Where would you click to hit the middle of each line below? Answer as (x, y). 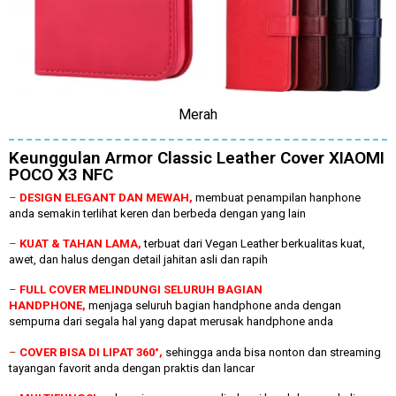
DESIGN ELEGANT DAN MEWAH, (107, 197)
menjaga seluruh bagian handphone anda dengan (215, 306)
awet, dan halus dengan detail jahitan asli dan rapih (138, 260)
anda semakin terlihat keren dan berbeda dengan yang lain (157, 213)
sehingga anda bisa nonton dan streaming (273, 352)
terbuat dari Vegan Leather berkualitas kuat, (255, 244)
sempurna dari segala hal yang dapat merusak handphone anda (171, 322)
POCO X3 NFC (61, 174)
